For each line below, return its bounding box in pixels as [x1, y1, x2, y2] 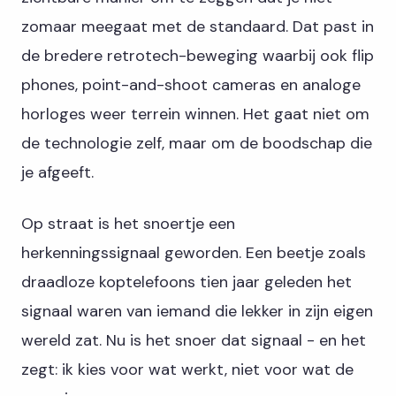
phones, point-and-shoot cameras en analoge [21, 73, 361, 95]
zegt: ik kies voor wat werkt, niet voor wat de [21, 358, 354, 380]
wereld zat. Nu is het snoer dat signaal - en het [21, 329, 366, 351]
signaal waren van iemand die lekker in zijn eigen [21, 300, 373, 322]
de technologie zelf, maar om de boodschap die [21, 132, 372, 154]
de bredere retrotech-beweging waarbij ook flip [21, 44, 374, 66]
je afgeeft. [21, 161, 94, 183]
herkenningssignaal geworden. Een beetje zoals [21, 241, 366, 263]
